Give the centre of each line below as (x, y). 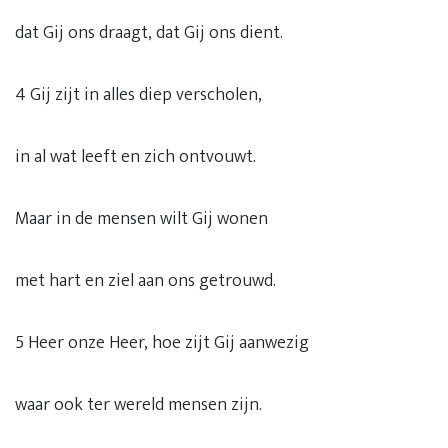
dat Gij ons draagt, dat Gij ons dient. (149, 33)
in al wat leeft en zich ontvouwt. (135, 157)
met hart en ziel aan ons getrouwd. (145, 281)
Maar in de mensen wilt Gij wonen (141, 219)
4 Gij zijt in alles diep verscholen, (138, 95)
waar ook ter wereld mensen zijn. (138, 405)
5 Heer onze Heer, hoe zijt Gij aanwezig (162, 343)
